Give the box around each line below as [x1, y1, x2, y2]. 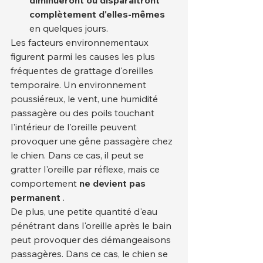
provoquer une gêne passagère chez [11, 134, 175, 147]
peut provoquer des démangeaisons [11, 233, 173, 245]
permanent [11, 191, 60, 203]
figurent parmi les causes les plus [11, 50, 157, 62]
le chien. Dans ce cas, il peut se [11, 149, 146, 161]
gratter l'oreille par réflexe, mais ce [11, 163, 162, 175]
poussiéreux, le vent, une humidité [11, 92, 160, 104]
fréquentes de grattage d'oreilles [11, 64, 156, 76]
